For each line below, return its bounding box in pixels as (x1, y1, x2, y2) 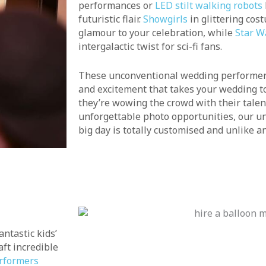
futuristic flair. (78, 12, 143, 26)
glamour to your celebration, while (78, 26, 235, 40)
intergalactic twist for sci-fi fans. (78, 40, 222, 53)
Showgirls (143, 12, 188, 26)
